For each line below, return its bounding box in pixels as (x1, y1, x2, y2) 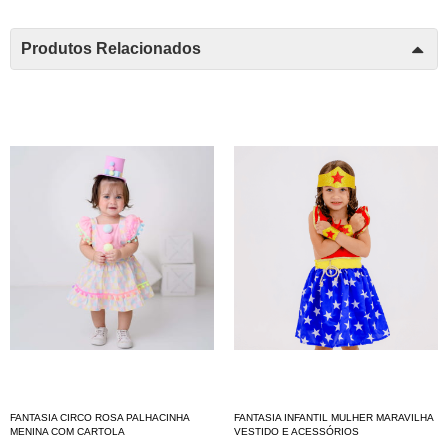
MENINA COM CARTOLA (10, 425, 125, 437)
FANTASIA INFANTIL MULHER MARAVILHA (234, 411, 433, 423)
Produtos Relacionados (21, 39, 201, 57)
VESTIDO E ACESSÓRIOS (234, 425, 359, 437)
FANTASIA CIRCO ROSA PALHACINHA (10, 411, 189, 423)
